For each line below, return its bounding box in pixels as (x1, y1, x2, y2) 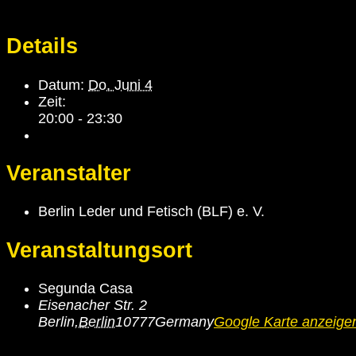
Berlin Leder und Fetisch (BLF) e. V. (38, 203, 265, 220)
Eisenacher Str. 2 (38, 297, 147, 314)
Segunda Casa (38, 281, 133, 297)
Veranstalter (6, 161, 131, 186)
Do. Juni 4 (88, 76, 153, 93)
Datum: (38, 76, 84, 93)
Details (6, 34, 78, 59)
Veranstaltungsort (6, 238, 192, 262)
